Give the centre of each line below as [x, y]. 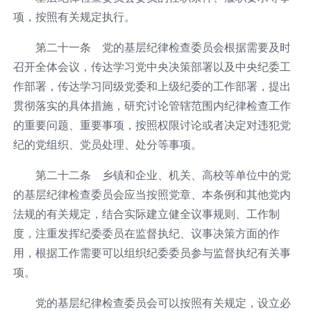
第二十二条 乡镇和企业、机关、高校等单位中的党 [163, 175]
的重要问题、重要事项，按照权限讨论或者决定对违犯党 [152, 125]
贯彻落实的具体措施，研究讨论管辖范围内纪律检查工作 [152, 105]
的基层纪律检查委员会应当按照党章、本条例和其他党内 [152, 194]
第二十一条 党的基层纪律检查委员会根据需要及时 [163, 47]
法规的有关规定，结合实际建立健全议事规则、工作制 [146, 213]
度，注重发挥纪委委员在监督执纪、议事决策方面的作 [146, 233]
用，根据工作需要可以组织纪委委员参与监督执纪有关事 [152, 252]
